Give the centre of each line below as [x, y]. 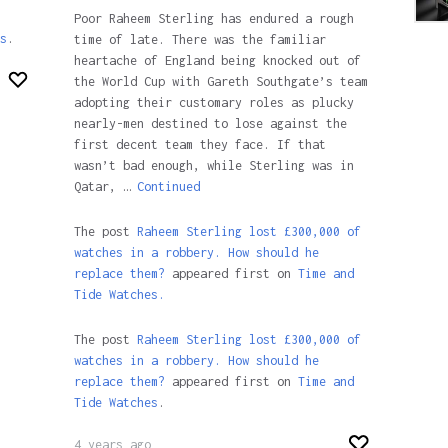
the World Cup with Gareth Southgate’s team [220, 81]
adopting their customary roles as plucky [213, 102]
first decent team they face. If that [199, 144]
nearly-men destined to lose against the [210, 123]
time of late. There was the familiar [199, 39]
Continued [168, 186]
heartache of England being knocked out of [217, 60]
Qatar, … [105, 186]
